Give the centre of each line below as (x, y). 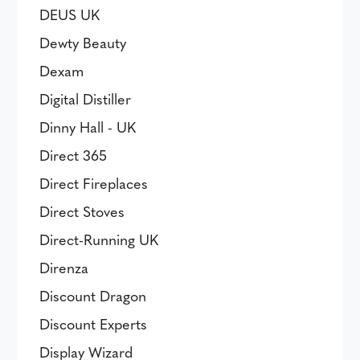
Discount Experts (94, 323)
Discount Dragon (93, 295)
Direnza (64, 267)
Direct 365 (74, 155)
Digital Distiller (86, 98)
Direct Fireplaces (94, 183)
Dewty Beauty (83, 42)
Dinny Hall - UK (88, 127)
